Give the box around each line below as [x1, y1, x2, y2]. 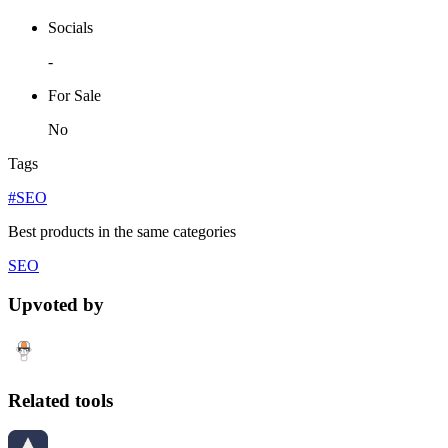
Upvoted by [8, 294, 104, 316]
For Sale [48, 87, 101, 105]
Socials [48, 19, 93, 37]
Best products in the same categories [8, 223, 236, 241]
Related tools [8, 389, 113, 411]
